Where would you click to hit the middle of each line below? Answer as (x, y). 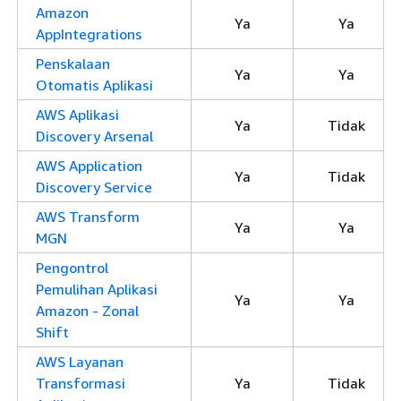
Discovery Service (94, 187)
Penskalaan (73, 64)
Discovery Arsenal (94, 136)
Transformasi (81, 383)
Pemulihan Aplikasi (97, 289)
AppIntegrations (89, 34)
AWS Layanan (80, 362)
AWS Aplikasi (77, 115)
